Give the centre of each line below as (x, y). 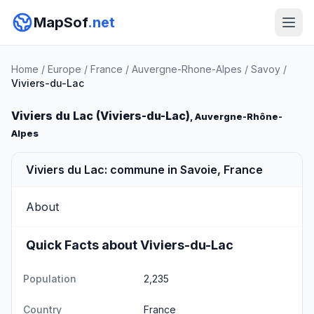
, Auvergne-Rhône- (236, 117)
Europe (64, 69)
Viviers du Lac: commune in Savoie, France (144, 170)
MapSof (61, 22)
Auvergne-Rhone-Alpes (187, 69)
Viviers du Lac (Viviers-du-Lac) (101, 116)
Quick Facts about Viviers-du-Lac (130, 245)
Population (50, 279)
